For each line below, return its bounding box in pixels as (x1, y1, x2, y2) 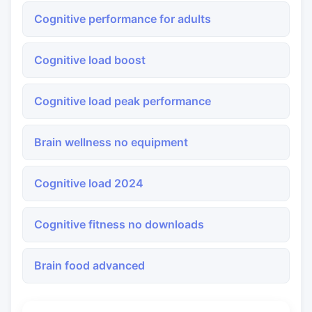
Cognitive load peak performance (34, 94, 211, 108)
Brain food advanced (34, 258, 145, 272)
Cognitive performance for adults (34, 12, 211, 26)
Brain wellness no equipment (34, 135, 188, 149)
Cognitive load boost (34, 53, 146, 67)
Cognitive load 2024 (34, 176, 143, 190)
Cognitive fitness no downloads (34, 217, 204, 231)
